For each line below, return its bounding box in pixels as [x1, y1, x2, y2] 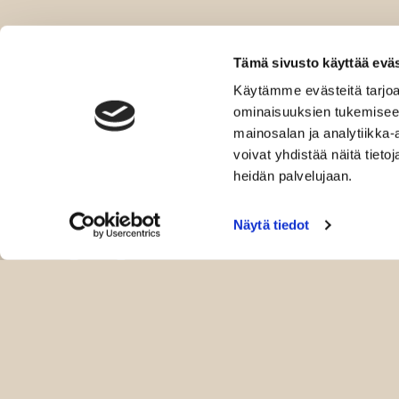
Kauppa [55, 354, 94, 367]
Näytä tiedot [233, 217, 310, 232]
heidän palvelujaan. [233, 167, 353, 183]
